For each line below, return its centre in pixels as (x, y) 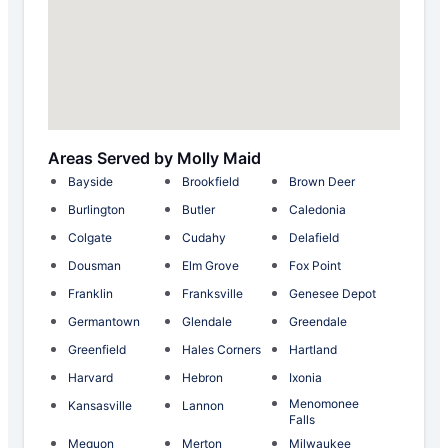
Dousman (94, 266)
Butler (198, 210)
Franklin (90, 294)
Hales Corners (221, 350)
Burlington (96, 210)
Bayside (90, 182)
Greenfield (97, 350)
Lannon (202, 406)
